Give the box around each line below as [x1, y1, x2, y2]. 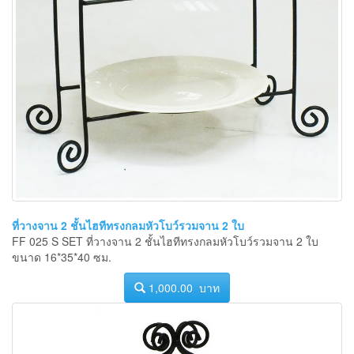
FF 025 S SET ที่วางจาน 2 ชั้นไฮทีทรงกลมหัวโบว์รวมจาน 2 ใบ [12, 233, 318, 250]
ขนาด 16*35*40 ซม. [12, 249, 111, 265]
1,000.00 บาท [145, 280, 220, 296]
